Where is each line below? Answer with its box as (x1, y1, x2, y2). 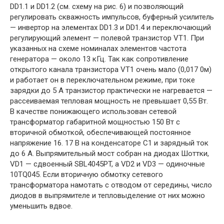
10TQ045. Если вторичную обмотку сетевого (10, 170, 163, 179)
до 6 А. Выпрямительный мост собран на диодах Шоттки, (10, 149, 209, 158)
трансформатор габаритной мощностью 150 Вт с (10, 117, 180, 127)
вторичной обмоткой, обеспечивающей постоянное (10, 128, 191, 137)
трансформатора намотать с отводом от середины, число (10, 180, 212, 190)
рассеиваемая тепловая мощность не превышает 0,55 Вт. (10, 96, 208, 106)
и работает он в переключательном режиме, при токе (10, 75, 195, 85)
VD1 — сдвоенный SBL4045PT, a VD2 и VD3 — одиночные (10, 159, 205, 169)
